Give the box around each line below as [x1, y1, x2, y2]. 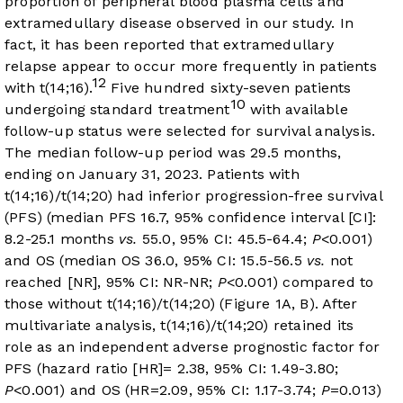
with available [245, 101, 348, 119]
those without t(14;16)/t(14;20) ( [4, 295, 225, 313]
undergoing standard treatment [4, 101, 230, 119]
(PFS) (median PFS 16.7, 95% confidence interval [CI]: [4, 209, 377, 227]
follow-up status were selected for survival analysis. [4, 122, 376, 140]
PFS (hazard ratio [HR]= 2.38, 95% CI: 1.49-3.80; [4, 360, 339, 378]
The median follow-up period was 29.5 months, [4, 144, 342, 162]
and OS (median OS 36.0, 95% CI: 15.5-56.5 [4, 252, 308, 270]
